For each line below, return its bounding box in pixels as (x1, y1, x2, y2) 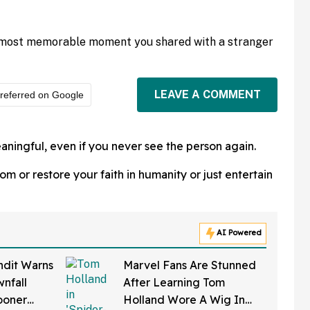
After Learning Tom (122, 275, 225, 289)
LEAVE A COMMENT (154, 88, 261, 101)
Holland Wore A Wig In (122, 292, 245, 307)
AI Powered (217, 227, 262, 237)
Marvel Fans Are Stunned (122, 257, 256, 272)
